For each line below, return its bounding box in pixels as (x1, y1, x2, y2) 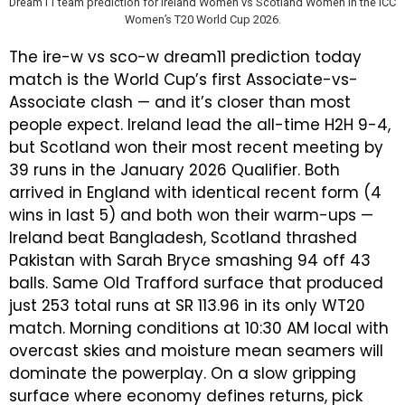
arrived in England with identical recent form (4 (9, 182, 381, 203)
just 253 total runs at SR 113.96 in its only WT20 (9, 295, 365, 316)
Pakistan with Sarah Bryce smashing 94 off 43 (9, 250, 371, 271)
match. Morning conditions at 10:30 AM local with (9, 317, 389, 339)
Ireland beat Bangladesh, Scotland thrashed (9, 227, 357, 249)
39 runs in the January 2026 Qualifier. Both (9, 159, 340, 181)
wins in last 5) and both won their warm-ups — (9, 204, 373, 226)
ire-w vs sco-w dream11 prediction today (42, 46, 362, 68)
